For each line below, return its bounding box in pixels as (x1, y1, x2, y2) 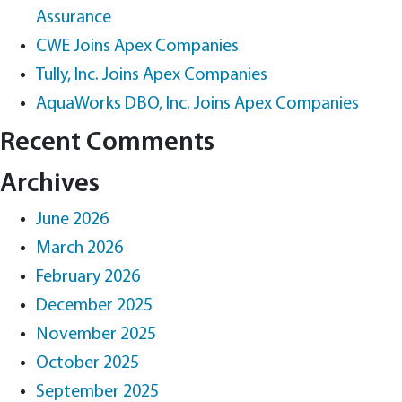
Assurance (36, 9, 111, 27)
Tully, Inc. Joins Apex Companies (36, 66, 267, 84)
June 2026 (36, 211, 109, 229)
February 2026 (36, 268, 140, 286)
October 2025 (36, 354, 139, 372)
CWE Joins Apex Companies (36, 38, 239, 56)
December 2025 (36, 297, 153, 315)
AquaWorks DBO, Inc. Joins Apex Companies (36, 95, 359, 113)
